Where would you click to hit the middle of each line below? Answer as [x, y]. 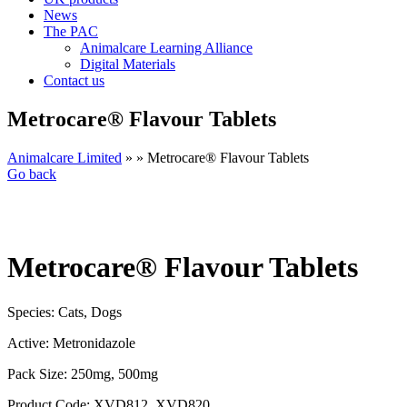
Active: [30, 342]
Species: [33, 312]
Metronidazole [94, 342]
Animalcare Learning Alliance [166, 48]
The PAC [71, 31]
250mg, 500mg [114, 373]
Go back [32, 174]
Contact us [74, 80]
